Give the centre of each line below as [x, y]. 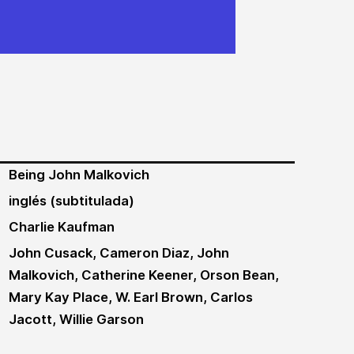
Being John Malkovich [79, 175]
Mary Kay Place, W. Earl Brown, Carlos [130, 297]
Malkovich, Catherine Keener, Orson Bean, [143, 275]
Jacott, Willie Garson [76, 319]
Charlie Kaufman [61, 227]
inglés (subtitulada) [71, 201]
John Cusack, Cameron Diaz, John [119, 253]
